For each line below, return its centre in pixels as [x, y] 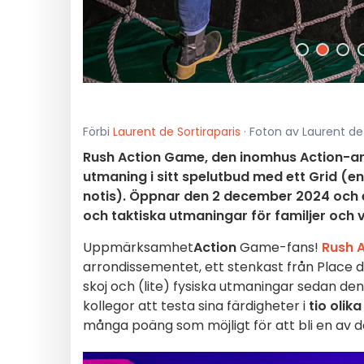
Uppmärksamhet [138, 247]
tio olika [335, 306]
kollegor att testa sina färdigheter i [196, 306]
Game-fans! [279, 247]
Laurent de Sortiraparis [177, 132]
